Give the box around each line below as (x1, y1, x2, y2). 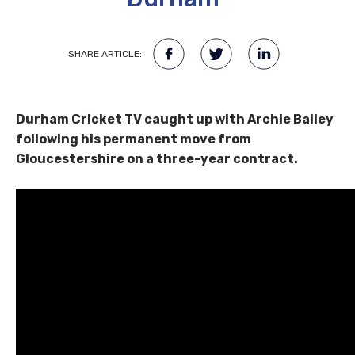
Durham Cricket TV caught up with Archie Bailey (16, 112, 334, 128)
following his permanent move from (16, 132, 251, 147)
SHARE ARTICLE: (67, 48, 142, 60)
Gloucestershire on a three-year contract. (16, 151, 298, 167)
